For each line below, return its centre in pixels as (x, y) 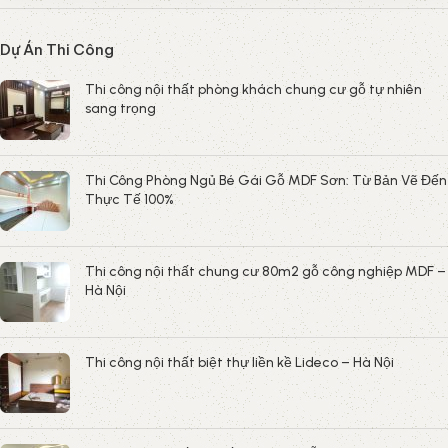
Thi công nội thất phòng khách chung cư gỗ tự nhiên (253, 89)
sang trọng (120, 108)
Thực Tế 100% (129, 199)
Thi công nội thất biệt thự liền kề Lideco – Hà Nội (239, 362)
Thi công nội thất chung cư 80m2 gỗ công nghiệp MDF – (265, 271)
